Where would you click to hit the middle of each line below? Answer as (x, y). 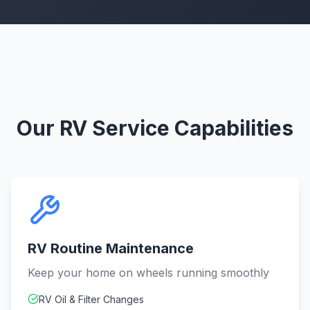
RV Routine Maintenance (111, 248)
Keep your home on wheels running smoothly (148, 273)
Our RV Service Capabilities (155, 128)
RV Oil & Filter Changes (91, 299)
